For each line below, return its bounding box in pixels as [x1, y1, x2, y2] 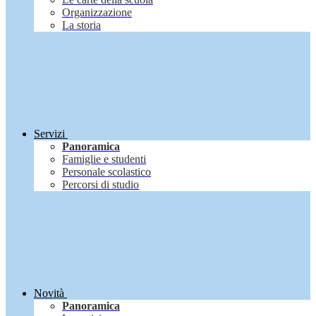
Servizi [34, 128, 65, 140]
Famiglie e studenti [62, 153, 146, 166]
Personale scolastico [62, 166, 151, 178]
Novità [34, 287, 64, 300]
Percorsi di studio [62, 178, 139, 191]
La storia [62, 19, 101, 32]
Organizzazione [62, 6, 132, 19]
